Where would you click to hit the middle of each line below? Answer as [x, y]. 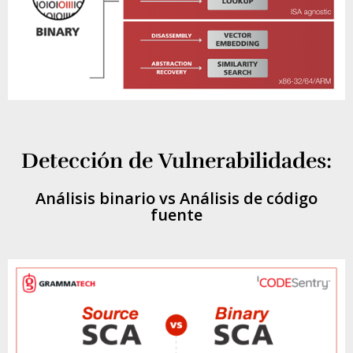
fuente [176, 215]
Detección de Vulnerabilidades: [176, 161]
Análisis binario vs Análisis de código [176, 199]
